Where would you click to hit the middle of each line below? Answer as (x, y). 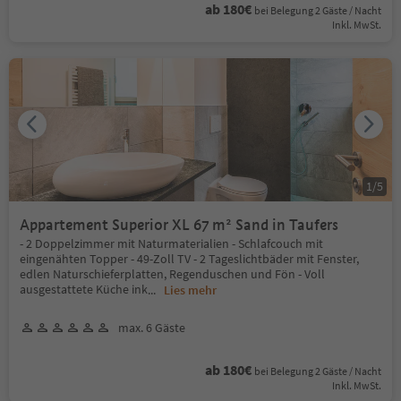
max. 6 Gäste (152, 327)
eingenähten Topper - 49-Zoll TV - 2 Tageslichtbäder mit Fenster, (189, 258)
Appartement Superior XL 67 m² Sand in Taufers (266, 225)
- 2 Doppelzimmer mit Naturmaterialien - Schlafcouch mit (171, 243)
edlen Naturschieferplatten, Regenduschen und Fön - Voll (172, 273)
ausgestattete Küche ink (84, 289)
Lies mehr (190, 290)
